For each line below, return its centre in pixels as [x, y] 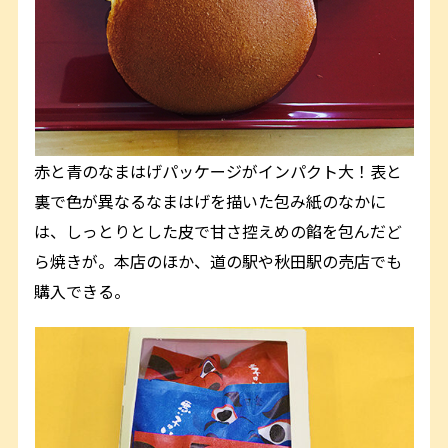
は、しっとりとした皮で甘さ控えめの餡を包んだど [218, 230]
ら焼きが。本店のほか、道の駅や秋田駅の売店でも [218, 260]
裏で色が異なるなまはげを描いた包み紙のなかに [210, 200]
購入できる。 [82, 290]
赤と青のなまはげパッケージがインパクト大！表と [218, 170]
